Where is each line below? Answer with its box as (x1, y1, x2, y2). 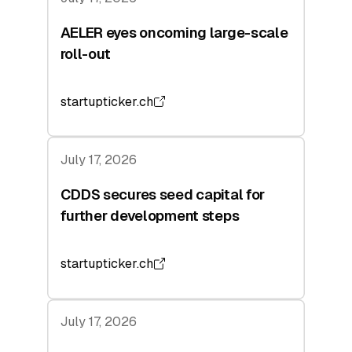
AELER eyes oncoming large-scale (60, 24, 288, 42)
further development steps (60, 207, 240, 225)
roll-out (60, 45, 112, 64)
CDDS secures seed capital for (60, 185, 266, 204)
